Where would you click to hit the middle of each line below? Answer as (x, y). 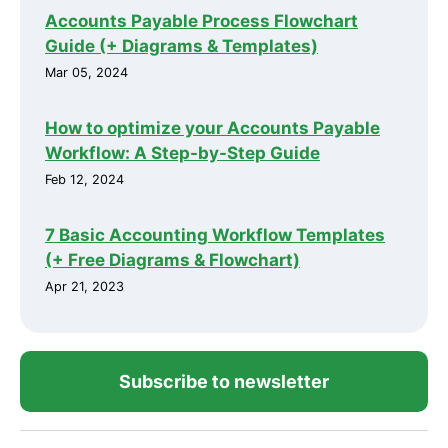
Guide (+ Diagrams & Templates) (181, 45)
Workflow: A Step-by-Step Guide (182, 152)
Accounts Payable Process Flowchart (201, 20)
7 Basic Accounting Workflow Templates (215, 234)
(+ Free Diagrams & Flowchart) (172, 259)
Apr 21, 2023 (84, 286)
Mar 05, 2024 (86, 72)
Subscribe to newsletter (224, 381)
